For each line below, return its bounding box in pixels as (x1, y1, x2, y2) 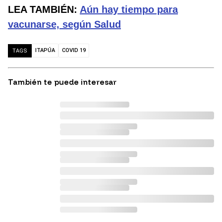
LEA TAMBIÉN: (8, 4, 80, 15)
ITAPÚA (35, 47, 55, 54)
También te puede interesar (8, 77, 116, 87)
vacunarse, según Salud (8, 19, 121, 30)
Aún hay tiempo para (80, 4, 178, 15)
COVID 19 (62, 47, 86, 54)
